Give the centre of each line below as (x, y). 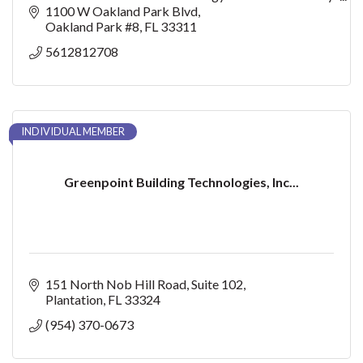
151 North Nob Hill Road (116, 284)
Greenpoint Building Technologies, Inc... (181, 181)
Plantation (74, 299)
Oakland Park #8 (92, 26)
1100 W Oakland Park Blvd (122, 11)
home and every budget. (95, 11)
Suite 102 (217, 284)
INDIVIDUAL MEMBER (73, 131)
